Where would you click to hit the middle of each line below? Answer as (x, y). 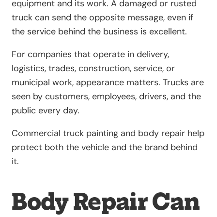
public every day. (46, 111)
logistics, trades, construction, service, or (93, 69)
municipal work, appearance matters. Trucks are (108, 83)
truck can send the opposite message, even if (102, 18)
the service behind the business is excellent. (99, 32)
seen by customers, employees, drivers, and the (106, 97)
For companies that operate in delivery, (90, 54)
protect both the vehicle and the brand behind (105, 147)
